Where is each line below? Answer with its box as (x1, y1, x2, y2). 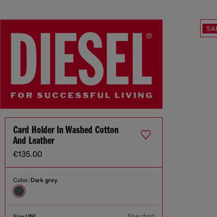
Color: (13, 177, 31, 184)
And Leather (13, 136, 54, 147)
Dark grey (31, 177, 57, 184)
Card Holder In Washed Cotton (13, 125, 119, 137)
